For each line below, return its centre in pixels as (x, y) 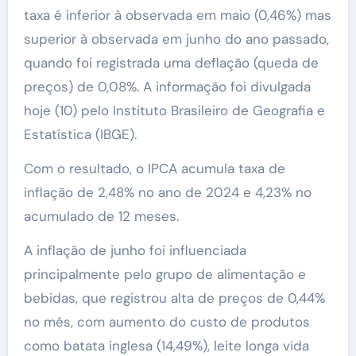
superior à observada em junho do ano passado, (176, 39)
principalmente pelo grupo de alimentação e (164, 275)
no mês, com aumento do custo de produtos (166, 322)
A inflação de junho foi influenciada (135, 251)
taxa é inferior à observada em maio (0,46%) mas (177, 15)
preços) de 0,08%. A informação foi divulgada (167, 87)
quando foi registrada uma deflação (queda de (171, 63)
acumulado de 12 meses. (101, 217)
